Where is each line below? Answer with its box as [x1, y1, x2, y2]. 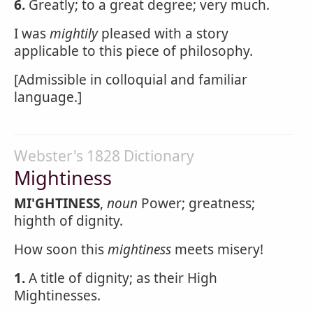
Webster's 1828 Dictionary [14, 146, 194, 166]
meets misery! [171, 240, 263, 259]
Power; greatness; [138, 194, 255, 212]
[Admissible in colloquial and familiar [14, 71, 247, 89]
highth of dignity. [14, 212, 123, 230]
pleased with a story [98, 24, 228, 43]
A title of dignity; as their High [25, 269, 217, 287]
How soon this [14, 240, 108, 259]
